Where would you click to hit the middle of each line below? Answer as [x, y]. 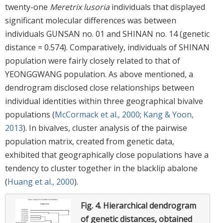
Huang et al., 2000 [41, 181]
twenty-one [27, 7]
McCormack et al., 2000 [97, 114]
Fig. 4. [92, 205]
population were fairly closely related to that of [93, 60]
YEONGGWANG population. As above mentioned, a [99, 74]
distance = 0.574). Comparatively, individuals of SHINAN [107, 47]
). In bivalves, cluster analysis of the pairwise [105, 128]
